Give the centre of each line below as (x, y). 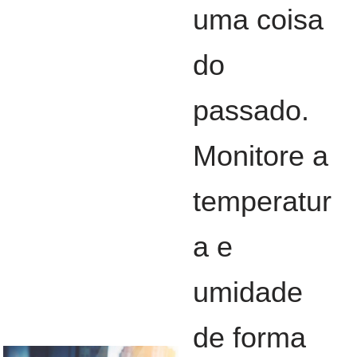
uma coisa (258, 20)
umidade (247, 292)
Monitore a (260, 156)
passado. (251, 111)
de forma (249, 338)
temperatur (262, 202)
